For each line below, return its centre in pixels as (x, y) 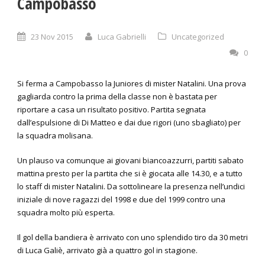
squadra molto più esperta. (66, 213)
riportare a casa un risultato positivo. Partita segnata (112, 110)
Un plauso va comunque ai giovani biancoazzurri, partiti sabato (130, 161)
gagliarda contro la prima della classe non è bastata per (117, 97)
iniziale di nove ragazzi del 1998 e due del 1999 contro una (121, 200)
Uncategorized (198, 37)
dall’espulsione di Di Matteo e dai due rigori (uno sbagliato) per (129, 123)
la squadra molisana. (55, 136)
